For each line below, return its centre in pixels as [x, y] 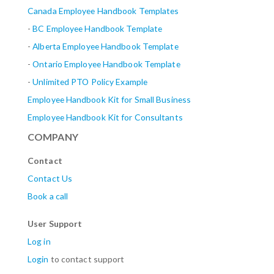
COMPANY [53, 137]
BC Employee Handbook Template [98, 28]
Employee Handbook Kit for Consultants [105, 117]
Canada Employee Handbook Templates [103, 11]
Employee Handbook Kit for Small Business [109, 99]
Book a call [48, 196]
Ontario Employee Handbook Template [106, 64]
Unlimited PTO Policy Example [90, 82]
